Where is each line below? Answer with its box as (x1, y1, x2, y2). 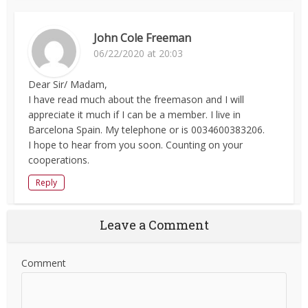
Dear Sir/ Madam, (28, 78, 108, 91)
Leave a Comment (99, 217, 209, 234)
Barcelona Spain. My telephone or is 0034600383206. (28, 123, 265, 137)
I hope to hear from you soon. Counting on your (28, 138, 243, 152)
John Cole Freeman (93, 30, 192, 46)
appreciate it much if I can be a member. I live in (28, 108, 241, 122)
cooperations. (28, 153, 90, 167)
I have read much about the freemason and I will (28, 93, 245, 107)
